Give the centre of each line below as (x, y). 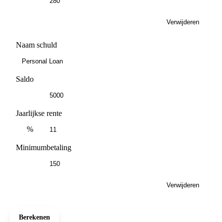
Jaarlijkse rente (39, 113)
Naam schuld (36, 45)
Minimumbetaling (44, 147)
